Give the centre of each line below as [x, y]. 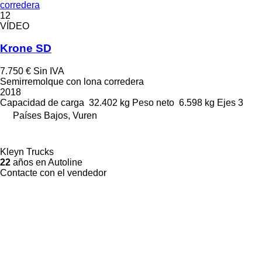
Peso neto [153, 103]
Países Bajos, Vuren [55, 116]
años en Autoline [46, 163]
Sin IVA [49, 71]
